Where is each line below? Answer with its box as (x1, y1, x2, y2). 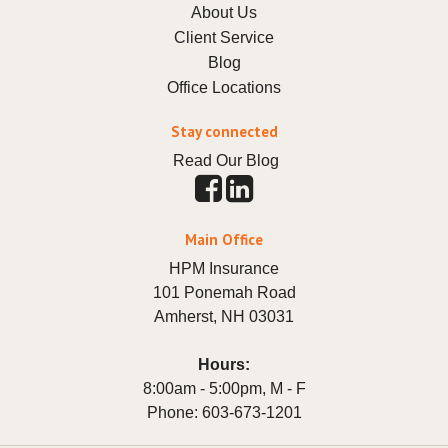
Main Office (185, 229, 263, 249)
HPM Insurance (169, 259, 279, 277)
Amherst (154, 307, 213, 325)
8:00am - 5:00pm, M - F (142, 379, 306, 397)
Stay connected (170, 122, 278, 142)
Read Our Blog (173, 152, 279, 170)
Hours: (198, 355, 250, 373)
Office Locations (167, 79, 281, 97)
